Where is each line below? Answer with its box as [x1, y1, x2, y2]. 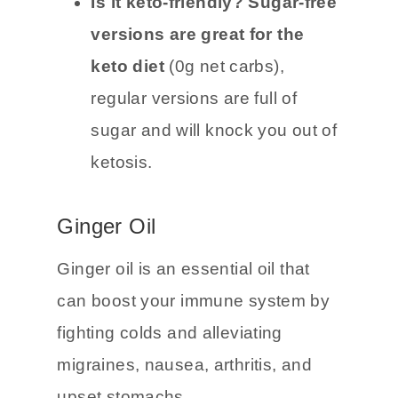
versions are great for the [91, 84, 305, 104]
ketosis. [91, 212, 153, 232]
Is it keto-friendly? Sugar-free [91, 52, 338, 72]
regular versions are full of [91, 148, 298, 168]
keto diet [91, 116, 164, 136]
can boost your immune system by [57, 351, 330, 370]
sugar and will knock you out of [91, 180, 338, 200]
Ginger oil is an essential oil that [57, 319, 310, 338]
